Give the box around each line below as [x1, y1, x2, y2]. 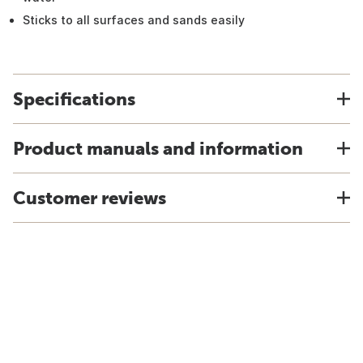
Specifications [13, 88, 135, 109]
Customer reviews [13, 187, 166, 208]
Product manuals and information [13, 138, 303, 159]
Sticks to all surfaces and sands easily [23, 13, 245, 27]
